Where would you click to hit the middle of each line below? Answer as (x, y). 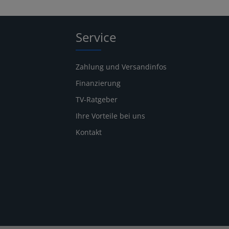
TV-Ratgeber (97, 100)
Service (96, 37)
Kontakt (89, 132)
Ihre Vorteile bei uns (110, 116)
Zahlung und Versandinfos (121, 67)
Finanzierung (98, 83)
